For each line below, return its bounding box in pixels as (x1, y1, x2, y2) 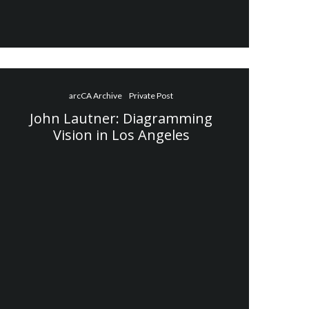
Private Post (129, 90, 174, 101)
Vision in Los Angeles (52, 125, 190, 144)
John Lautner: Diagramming (30, 108, 213, 128)
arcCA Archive (69, 90, 123, 101)
